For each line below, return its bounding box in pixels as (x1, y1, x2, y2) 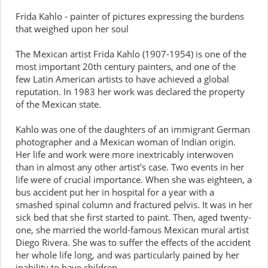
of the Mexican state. (16, 98, 101, 110)
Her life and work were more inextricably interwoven (16, 148, 233, 160)
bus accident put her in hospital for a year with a (16, 186, 214, 198)
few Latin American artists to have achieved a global (16, 73, 229, 85)
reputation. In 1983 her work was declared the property (16, 86, 245, 98)
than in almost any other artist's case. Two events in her (16, 161, 244, 173)
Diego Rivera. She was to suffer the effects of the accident (16, 236, 251, 248)
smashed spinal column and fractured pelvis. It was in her (16, 199, 252, 211)
